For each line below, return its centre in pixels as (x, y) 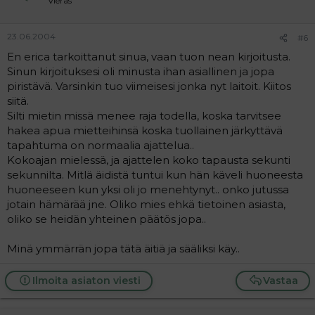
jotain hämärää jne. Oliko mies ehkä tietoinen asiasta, (146, 204)
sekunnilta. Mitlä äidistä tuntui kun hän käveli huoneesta (155, 175)
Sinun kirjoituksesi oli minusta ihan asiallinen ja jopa (141, 71)
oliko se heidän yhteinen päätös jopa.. (107, 219)
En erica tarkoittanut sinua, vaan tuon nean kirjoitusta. (149, 57)
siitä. (18, 101)
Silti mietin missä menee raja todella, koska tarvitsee (144, 116)
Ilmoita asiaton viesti (86, 281)
